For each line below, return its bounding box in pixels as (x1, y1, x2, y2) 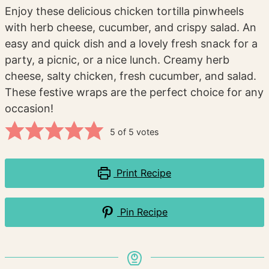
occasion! (5, 102, 54, 115)
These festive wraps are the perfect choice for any (5, 86, 264, 99)
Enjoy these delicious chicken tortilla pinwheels (5, 5, 244, 18)
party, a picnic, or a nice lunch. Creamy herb (5, 53, 230, 67)
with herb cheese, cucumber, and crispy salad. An (5, 21, 257, 34)
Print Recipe (113, 167, 172, 180)
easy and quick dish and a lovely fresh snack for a (5, 37, 258, 50)
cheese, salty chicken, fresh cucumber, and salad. (5, 70, 257, 83)
